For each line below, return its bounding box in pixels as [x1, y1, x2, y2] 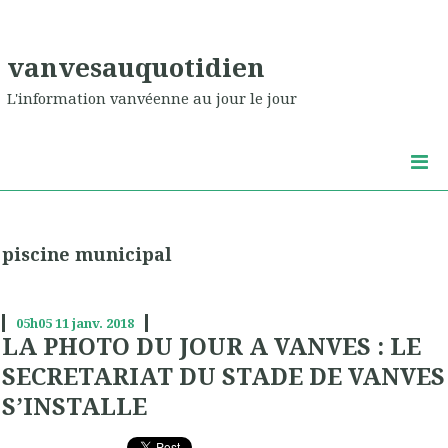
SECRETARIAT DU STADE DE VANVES [2, 360, 445, 393]
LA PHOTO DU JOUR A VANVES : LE [2, 330, 421, 363]
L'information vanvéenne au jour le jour [7, 88, 297, 109]
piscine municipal [2, 242, 172, 267]
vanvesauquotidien [7, 48, 265, 85]
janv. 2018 [71, 314, 134, 333]
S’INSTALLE [2, 390, 147, 423]
